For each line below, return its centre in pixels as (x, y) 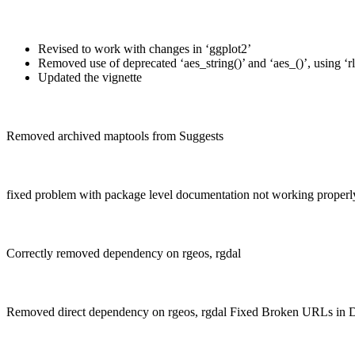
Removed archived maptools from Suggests (115, 136)
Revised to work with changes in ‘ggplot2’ (145, 49)
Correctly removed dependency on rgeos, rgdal (124, 254)
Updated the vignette (90, 78)
